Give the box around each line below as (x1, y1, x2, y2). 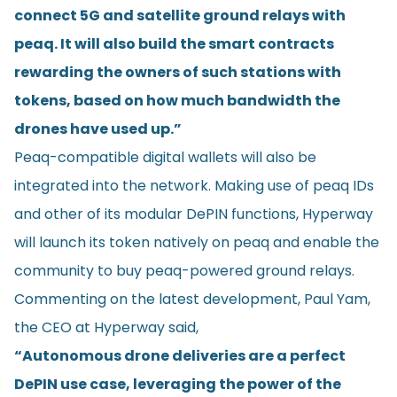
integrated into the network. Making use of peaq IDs (14, 175, 374, 196)
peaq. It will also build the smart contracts (14, 33, 334, 54)
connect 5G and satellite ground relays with (14, 4, 346, 26)
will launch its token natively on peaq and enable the (14, 231, 379, 253)
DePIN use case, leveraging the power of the (14, 373, 341, 394)
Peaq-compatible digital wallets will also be (14, 146, 316, 167)
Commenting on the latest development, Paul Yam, (14, 288, 370, 309)
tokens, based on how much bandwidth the (14, 90, 340, 111)
